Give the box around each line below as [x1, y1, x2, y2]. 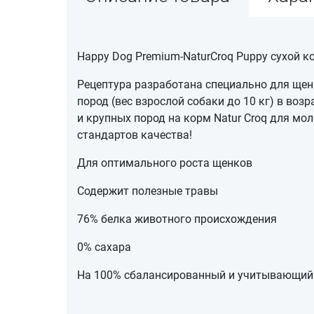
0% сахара [76, 240, 131, 254]
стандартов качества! [76, 128, 192, 142]
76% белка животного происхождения [76, 212, 277, 226]
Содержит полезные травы [76, 184, 218, 198]
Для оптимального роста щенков [76, 156, 252, 170]
